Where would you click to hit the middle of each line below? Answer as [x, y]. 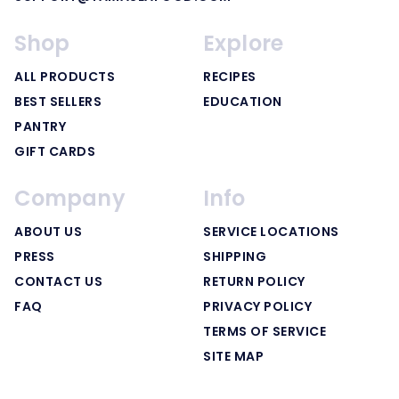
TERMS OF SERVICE [265, 331]
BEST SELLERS [58, 101]
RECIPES [230, 76]
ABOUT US [48, 231]
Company [70, 198]
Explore [243, 43]
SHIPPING [235, 256]
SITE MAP [234, 356]
